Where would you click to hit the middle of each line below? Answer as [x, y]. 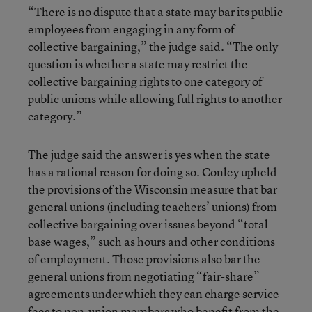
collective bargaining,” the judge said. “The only [153, 46]
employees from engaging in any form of [131, 29]
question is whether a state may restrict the [138, 64]
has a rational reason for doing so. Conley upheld [153, 172]
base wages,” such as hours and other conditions [151, 241]
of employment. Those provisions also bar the [144, 259]
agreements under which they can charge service [154, 294]
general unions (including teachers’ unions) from [153, 206]
